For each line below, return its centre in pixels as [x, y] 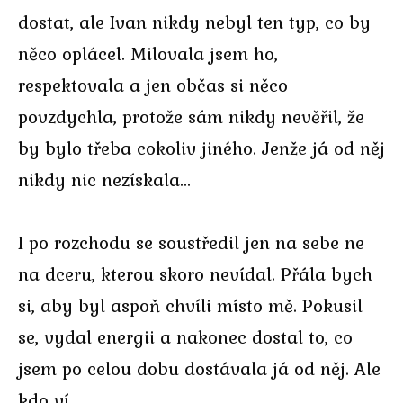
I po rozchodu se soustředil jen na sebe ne [191, 243]
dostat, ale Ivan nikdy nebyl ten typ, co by [194, 22]
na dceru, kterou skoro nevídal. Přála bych [195, 274]
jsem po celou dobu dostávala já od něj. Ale [199, 369]
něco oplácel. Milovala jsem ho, [148, 53]
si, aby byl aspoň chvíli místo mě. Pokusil [190, 306]
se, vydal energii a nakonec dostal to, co [185, 337]
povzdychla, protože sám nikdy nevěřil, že [191, 116]
